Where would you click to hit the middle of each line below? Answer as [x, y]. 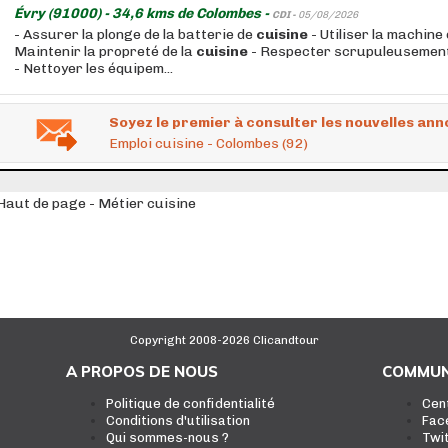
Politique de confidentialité [190, 403]
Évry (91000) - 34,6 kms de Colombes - [143, 13]
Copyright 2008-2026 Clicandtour [224, 340]
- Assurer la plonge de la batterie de [135, 34]
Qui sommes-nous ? [167, 437]
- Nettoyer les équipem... [93, 68]
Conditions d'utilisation [177, 420]
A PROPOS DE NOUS [141, 371]
